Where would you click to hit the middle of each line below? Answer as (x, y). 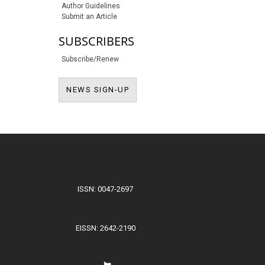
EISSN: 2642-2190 (105, 228)
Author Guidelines (91, 6)
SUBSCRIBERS (96, 41)
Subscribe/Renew (90, 59)
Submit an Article (89, 17)
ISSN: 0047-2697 (105, 189)
